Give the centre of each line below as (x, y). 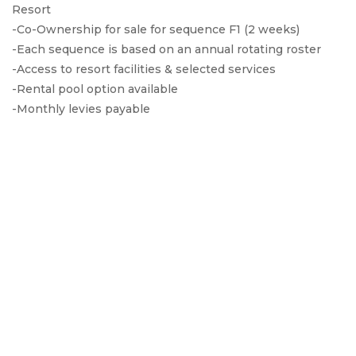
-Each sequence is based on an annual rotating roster (166, 50)
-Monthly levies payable (81, 109)
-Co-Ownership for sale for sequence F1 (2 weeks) (156, 30)
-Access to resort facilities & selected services (144, 70)
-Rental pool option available (95, 89)
